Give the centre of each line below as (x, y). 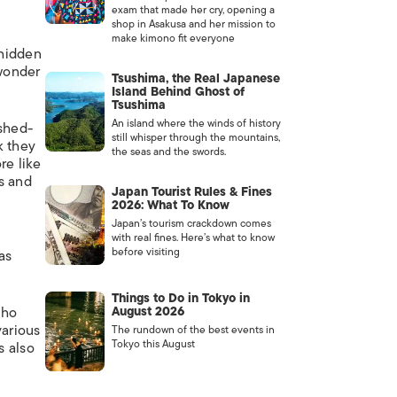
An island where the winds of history (196, 123)
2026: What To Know (170, 205)
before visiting (145, 252)
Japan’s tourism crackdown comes (191, 223)
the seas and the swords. (168, 152)
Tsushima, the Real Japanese (195, 78)
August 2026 (148, 311)
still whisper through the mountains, (195, 137)
